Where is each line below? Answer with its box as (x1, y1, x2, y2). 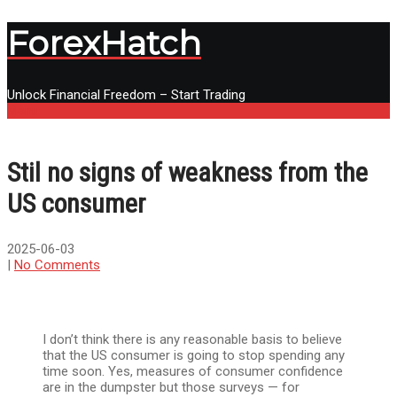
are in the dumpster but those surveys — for (43, 378, 300, 395)
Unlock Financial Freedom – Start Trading (7, 86, 245, 103)
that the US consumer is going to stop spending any (43, 346, 345, 363)
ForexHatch (7, 22, 201, 65)
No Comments (14, 256, 100, 273)
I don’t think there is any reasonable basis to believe (43, 331, 342, 347)
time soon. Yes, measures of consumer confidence (43, 362, 343, 379)
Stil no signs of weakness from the (7, 156, 368, 188)
